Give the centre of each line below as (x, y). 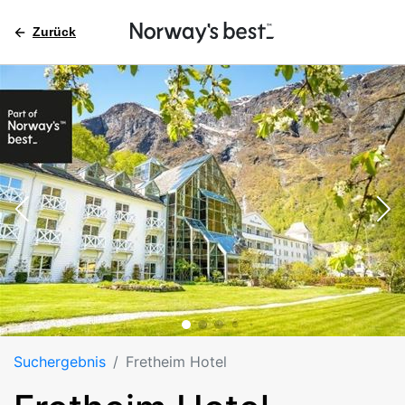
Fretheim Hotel (176, 362)
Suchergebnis (60, 362)
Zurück (54, 32)
